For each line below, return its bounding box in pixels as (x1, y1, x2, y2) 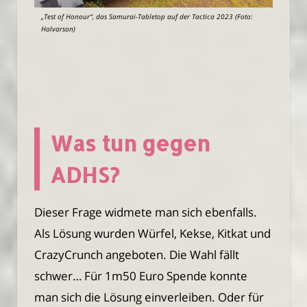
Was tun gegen (50, 130, 210, 158)
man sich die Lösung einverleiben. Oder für (34, 288, 264, 305)
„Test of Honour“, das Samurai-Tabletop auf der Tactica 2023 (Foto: (41, 12, 253, 22)
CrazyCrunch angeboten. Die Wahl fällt (34, 246, 239, 262)
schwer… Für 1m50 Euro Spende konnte (34, 267, 247, 284)
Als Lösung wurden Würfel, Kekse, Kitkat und (34, 225, 271, 241)
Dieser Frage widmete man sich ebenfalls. (34, 204, 257, 220)
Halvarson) (41, 24, 75, 34)
